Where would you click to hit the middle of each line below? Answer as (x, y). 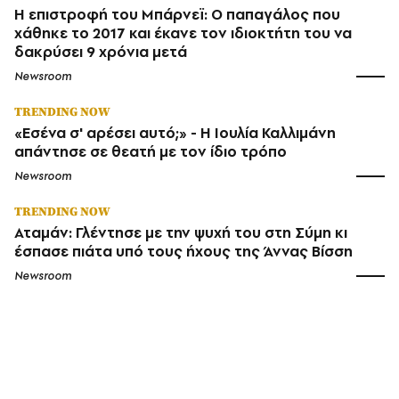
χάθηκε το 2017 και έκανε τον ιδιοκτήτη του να (183, 33)
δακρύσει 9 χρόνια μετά (101, 51)
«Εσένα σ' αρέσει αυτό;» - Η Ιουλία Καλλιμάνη (175, 132)
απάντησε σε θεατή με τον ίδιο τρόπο (151, 151)
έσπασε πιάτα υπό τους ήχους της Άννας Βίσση (183, 251)
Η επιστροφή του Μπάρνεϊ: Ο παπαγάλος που (177, 14)
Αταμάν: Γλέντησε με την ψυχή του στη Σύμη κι (181, 232)
